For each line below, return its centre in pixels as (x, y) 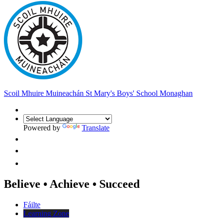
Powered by (43, 127)
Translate (96, 127)
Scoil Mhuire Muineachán (45, 93)
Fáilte (32, 204)
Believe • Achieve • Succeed (72, 184)
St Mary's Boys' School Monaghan (139, 93)
